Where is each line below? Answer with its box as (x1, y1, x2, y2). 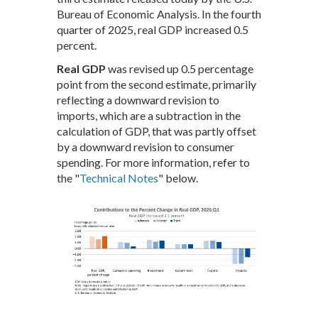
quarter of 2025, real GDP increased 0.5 (57, 23, 248, 36)
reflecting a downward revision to (57, 93, 219, 106)
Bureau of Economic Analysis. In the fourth (57, 7, 261, 21)
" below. (158, 171, 198, 185)
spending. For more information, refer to (57, 155, 250, 169)
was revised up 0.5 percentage (106, 62, 253, 75)
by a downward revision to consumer (57, 140, 234, 153)
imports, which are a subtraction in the (57, 109, 241, 122)
